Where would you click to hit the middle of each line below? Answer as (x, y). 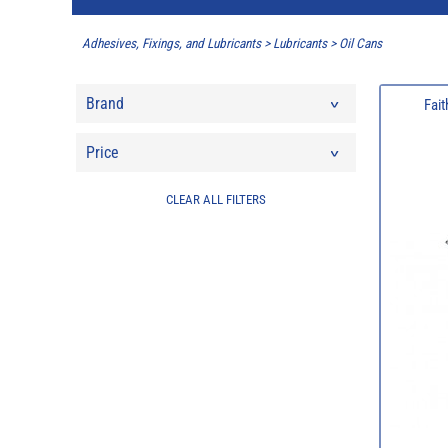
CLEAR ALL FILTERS (215, 199)
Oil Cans (360, 44)
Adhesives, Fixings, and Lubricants (171, 44)
